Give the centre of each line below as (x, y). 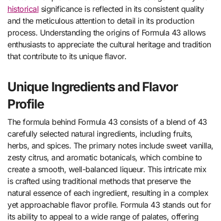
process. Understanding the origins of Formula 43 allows (107, 33)
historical (23, 9)
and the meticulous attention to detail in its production (101, 21)
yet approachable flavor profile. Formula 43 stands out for (109, 204)
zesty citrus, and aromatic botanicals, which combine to (105, 157)
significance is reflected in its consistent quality (121, 9)
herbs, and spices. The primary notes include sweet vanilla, (110, 145)
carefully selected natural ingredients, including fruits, (100, 133)
